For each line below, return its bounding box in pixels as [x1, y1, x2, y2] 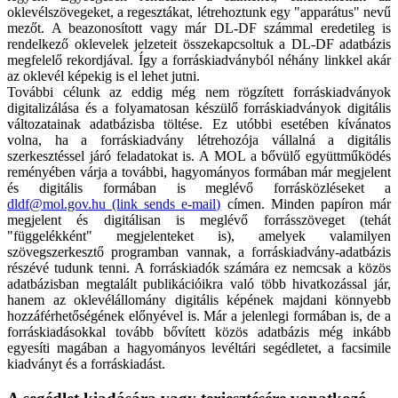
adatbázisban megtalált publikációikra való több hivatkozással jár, [7, 276, 391, 292]
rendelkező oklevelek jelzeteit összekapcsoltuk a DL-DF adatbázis [7, 36, 391, 52]
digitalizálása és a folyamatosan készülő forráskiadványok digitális [7, 100, 391, 116]
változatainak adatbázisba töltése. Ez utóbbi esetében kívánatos [7, 116, 391, 132]
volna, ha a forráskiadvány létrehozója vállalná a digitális [7, 132, 391, 148]
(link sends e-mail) [106, 196, 221, 212]
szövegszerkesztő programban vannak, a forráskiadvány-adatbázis [7, 244, 391, 260]
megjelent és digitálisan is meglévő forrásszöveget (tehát [7, 212, 391, 228]
